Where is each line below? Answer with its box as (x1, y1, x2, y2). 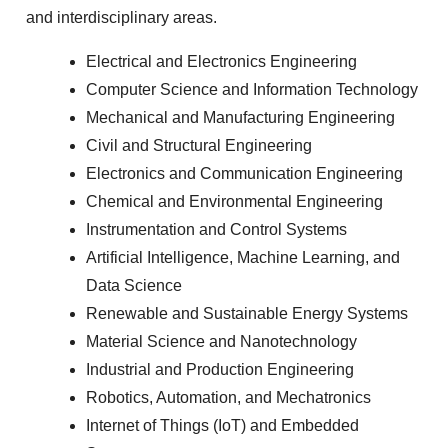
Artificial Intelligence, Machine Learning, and (86, 249, 400, 267)
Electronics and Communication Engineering (86, 165, 403, 183)
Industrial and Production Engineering (86, 361, 354, 379)
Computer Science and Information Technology (86, 81, 418, 99)
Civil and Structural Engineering (86, 137, 312, 155)
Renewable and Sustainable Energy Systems (86, 305, 408, 323)
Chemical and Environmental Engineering (86, 193, 383, 211)
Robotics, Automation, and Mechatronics (86, 389, 371, 407)
